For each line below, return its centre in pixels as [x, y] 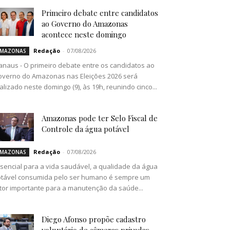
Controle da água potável [85, 129]
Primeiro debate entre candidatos [100, 13]
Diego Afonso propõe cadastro [94, 219]
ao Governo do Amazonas [85, 24]
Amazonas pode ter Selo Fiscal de [100, 118]
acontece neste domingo [84, 35]
